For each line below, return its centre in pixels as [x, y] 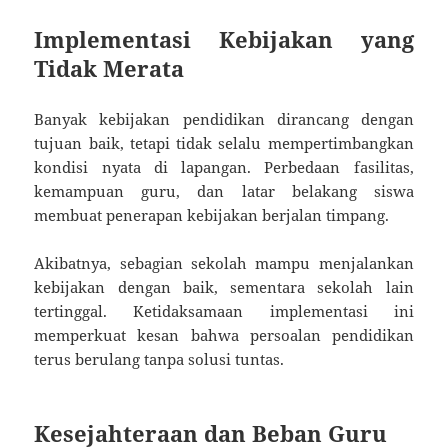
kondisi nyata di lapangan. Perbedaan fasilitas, [224, 167]
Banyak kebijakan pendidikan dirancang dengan [224, 119]
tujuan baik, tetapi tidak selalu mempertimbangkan [224, 143]
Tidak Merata [109, 68]
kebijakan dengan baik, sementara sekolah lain [224, 287]
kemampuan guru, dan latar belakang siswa [224, 191]
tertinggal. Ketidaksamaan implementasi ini [224, 311]
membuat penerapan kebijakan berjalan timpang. [212, 215]
